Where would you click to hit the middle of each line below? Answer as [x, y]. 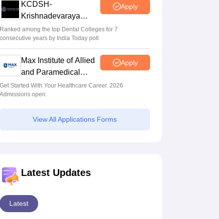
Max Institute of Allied [58, 61]
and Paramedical [51, 72]
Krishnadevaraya [51, 16]
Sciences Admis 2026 [59, 40]
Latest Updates [56, 173]
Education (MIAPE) [54, 84]
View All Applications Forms [75, 120]
